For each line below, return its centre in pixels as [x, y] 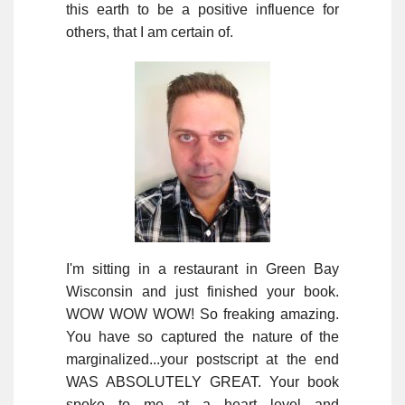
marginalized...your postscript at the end [202, 359]
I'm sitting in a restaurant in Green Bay [202, 268]
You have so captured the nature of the [202, 336]
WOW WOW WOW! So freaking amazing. [202, 314]
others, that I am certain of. [149, 32]
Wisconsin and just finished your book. [202, 291]
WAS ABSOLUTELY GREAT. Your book [202, 381]
